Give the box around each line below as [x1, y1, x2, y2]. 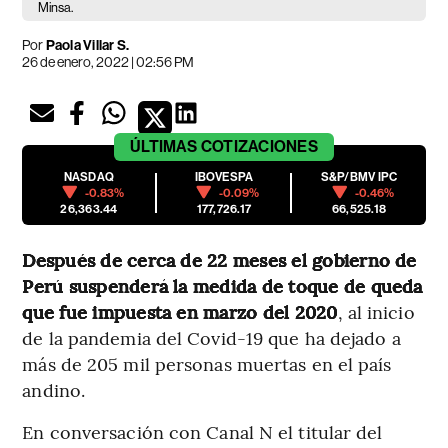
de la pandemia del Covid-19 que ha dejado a [22, 324, 401, 350]
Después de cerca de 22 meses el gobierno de [22, 246, 417, 272]
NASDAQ [63, 169, 115, 184]
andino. [22, 376, 86, 402]
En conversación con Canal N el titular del [22, 418, 383, 444]
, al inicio [337, 298, 415, 324]
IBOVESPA [194, 169, 254, 184]
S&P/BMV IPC [320, 169, 398, 184]
